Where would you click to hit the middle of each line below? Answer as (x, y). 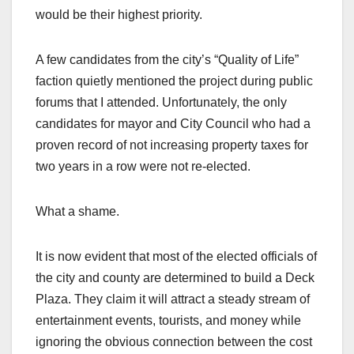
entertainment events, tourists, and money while (168, 321)
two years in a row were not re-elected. (143, 167)
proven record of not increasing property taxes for (172, 145)
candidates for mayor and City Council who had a (173, 124)
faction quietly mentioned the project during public (174, 81)
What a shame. (77, 212)
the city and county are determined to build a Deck (175, 278)
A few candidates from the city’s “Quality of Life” (167, 60)
